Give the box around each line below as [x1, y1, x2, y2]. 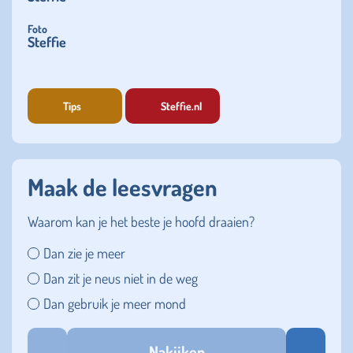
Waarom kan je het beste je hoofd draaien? [28, 213, 255, 231]
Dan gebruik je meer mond [43, 295, 186, 313]
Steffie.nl [161, 98, 202, 113]
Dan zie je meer [43, 244, 125, 262]
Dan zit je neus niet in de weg [43, 269, 198, 288]
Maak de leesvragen [28, 172, 217, 203]
